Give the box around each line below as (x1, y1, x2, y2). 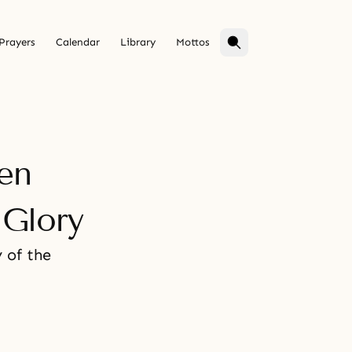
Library (120, 36, 156, 49)
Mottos (176, 36, 210, 49)
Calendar (56, 36, 100, 49)
